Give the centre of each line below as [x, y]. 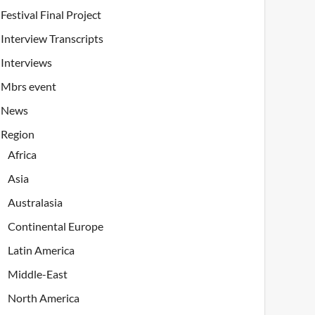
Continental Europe [56, 226]
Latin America [41, 250]
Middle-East [38, 274]
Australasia [36, 202]
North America [44, 298]
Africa [22, 155]
